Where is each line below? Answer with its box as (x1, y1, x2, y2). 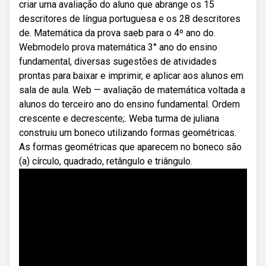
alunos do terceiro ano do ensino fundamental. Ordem (19, 99, 240, 110)
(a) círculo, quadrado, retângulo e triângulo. (19, 156, 192, 167)
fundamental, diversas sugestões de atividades (19, 56, 217, 67)
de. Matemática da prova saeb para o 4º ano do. (19, 27, 216, 39)
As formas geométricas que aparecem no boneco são (19, 141, 242, 153)
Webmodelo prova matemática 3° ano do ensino (19, 42, 217, 53)
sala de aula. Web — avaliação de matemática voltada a (19, 84, 245, 96)
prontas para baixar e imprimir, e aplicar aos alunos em (19, 70, 243, 81)
